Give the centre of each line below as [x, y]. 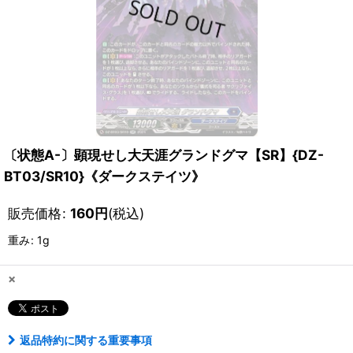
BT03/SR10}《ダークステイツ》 [104, 176]
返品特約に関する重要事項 [86, 340]
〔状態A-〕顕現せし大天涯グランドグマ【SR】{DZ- [164, 155]
